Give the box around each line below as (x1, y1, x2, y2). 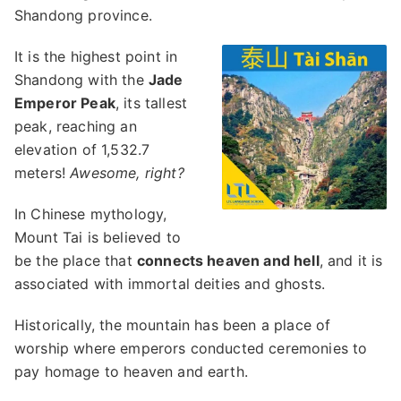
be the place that (14, 252, 137, 269)
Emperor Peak (14, 94, 115, 112)
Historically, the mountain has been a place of (14, 316, 331, 334)
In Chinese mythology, (14, 205, 167, 223)
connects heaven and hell (136, 252, 320, 269)
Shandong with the (14, 71, 149, 89)
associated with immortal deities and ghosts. (14, 275, 326, 293)
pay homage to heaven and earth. (14, 363, 248, 380)
